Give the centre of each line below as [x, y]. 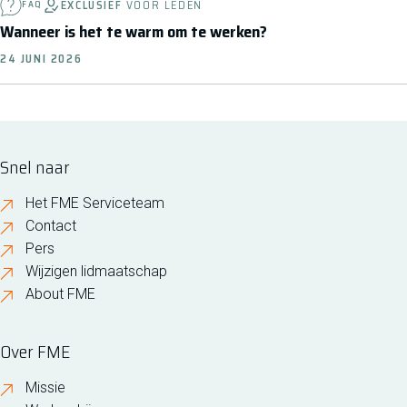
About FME [60, 294]
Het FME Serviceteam [95, 203]
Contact [51, 226]
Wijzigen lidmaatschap [96, 271]
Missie [45, 387]
